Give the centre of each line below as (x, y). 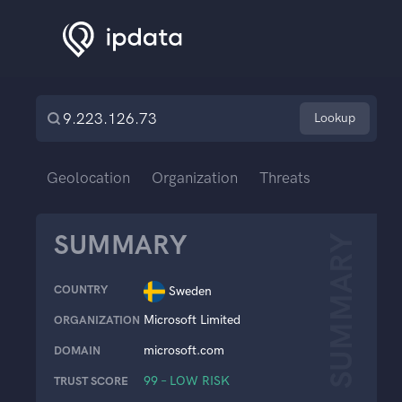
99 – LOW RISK (187, 380)
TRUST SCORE (91, 380)
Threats (285, 177)
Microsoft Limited (192, 319)
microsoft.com (184, 350)
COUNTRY (81, 289)
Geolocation (88, 177)
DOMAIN (77, 350)
